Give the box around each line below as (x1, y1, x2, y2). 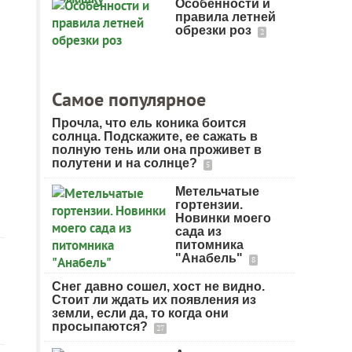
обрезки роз (175, 24, 255, 37)
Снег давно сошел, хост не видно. (52, 280, 265, 293)
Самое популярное (52, 87, 206, 112)
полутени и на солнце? (52, 156, 200, 170)
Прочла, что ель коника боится (52, 116, 246, 130)
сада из (175, 225, 222, 238)
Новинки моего (175, 211, 271, 225)
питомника (175, 238, 244, 251)
